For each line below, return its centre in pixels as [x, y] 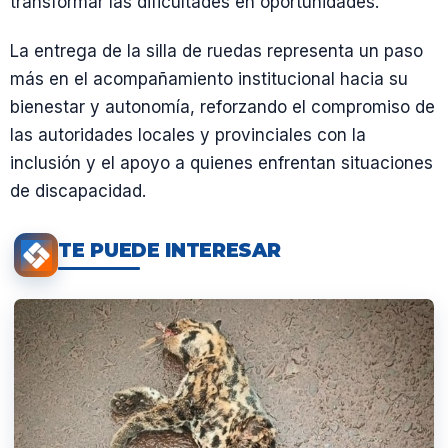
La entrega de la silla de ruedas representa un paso [216, 51]
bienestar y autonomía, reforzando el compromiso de [222, 107]
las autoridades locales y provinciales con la [188, 135]
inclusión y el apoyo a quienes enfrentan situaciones [221, 163]
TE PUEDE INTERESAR [169, 250]
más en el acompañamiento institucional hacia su [209, 79]
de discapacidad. [78, 191]
